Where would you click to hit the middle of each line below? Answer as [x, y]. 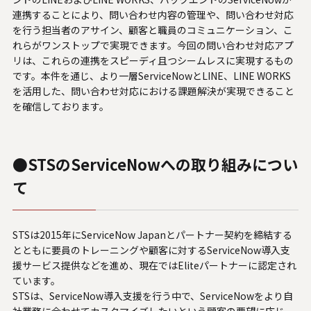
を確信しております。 [60, 107]
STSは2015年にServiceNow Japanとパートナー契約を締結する [152, 235]
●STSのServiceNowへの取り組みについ [155, 164]
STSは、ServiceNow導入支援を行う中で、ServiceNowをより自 [152, 296]
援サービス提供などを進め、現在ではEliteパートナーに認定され [154, 266]
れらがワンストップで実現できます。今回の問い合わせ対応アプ [153, 45]
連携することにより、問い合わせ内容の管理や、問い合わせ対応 [153, 15]
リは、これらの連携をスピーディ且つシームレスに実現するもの [153, 61]
